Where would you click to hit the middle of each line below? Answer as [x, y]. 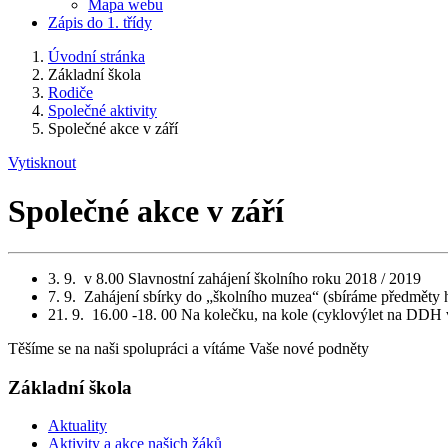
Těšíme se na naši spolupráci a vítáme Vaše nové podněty [188, 348]
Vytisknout [42, 162]
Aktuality [77, 426]
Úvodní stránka [96, 56]
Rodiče [70, 92]
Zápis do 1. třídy [100, 22]
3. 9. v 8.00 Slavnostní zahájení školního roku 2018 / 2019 [234, 278]
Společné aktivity [102, 110]
